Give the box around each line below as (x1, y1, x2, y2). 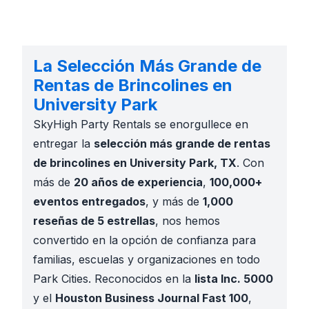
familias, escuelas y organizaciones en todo (33, 252, 260, 266)
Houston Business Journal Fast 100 (55, 291, 248, 305)
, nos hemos (155, 214, 220, 228)
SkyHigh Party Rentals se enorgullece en (33, 117, 248, 131)
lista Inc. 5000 (195, 272, 273, 286)
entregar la (33, 137, 94, 150)
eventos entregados (33, 195, 146, 208)
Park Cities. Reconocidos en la (33, 272, 195, 286)
